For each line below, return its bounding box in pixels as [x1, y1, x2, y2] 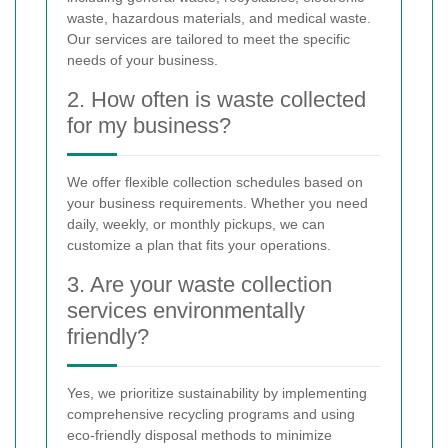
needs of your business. [67, 52, 218, 69]
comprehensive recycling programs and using [67, 406, 355, 423]
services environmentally [67, 298, 305, 324]
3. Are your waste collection [67, 272, 332, 298]
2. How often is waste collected [67, 87, 366, 113]
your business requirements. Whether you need [67, 195, 368, 212]
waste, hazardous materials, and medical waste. [67, 10, 371, 27]
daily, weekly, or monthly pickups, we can [67, 216, 325, 233]
